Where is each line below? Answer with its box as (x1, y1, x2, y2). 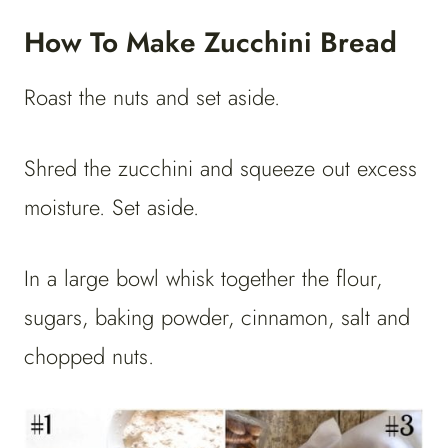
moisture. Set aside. (24, 191, 199, 224)
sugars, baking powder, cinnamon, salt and (24, 301, 410, 334)
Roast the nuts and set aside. (24, 81, 280, 114)
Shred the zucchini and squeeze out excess (24, 152, 417, 185)
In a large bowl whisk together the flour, (24, 262, 382, 295)
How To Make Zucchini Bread (24, 22, 397, 64)
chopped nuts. (24, 340, 154, 373)
